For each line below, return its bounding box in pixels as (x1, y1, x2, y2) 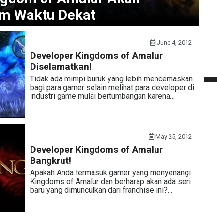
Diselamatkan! (30, 61, 92, 72)
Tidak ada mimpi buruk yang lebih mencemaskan (30, 74, 193, 83)
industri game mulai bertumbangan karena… (30, 92, 175, 101)
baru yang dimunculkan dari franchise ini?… (30, 186, 172, 195)
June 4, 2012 (155, 39, 192, 46)
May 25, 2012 (154, 133, 192, 140)
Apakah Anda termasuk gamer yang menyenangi (30, 168, 191, 177)
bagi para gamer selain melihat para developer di (30, 83, 194, 92)
